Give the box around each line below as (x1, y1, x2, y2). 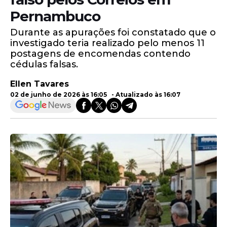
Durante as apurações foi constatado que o (10, 27, 216, 38)
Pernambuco (10, 8, 100, 25)
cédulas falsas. (10, 59, 78, 70)
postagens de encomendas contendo (10, 48, 191, 59)
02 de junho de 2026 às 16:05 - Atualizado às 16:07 (10, 91, 180, 98)
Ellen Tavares (10, 79, 69, 89)
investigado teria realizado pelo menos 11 (10, 37, 205, 49)
